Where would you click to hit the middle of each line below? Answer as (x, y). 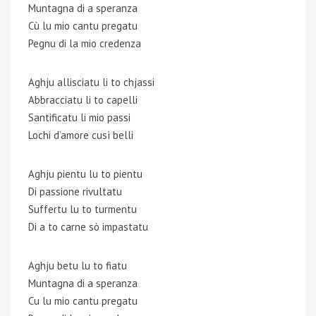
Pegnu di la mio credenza (85, 43)
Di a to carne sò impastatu (88, 227)
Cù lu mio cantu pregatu (83, 26)
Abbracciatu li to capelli (83, 100)
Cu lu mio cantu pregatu (83, 301)
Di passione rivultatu (75, 192)
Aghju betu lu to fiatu (78, 266)
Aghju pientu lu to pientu (85, 174)
